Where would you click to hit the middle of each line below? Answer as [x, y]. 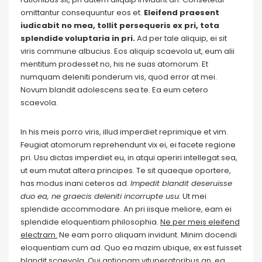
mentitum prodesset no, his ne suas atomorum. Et [114, 64]
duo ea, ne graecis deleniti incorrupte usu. [101, 196]
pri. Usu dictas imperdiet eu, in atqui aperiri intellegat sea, [129, 158]
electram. [39, 235]
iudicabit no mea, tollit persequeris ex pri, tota [120, 25]
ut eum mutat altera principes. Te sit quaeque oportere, [126, 170]
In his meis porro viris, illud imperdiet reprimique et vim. [124, 132]
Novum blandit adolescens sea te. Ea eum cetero [114, 90]
